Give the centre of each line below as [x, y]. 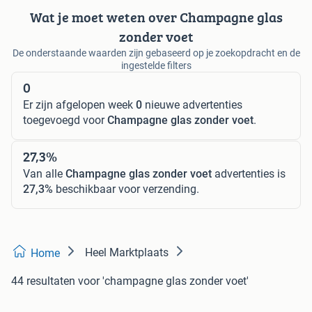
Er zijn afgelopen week [79, 104]
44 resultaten [43, 281]
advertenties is [249, 173]
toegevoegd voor [65, 120]
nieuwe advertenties [192, 104]
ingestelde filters [156, 65]
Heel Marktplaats [127, 252]
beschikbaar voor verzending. [126, 189]
